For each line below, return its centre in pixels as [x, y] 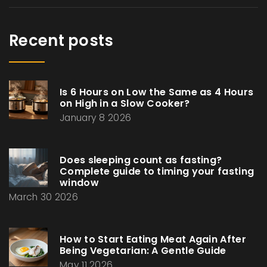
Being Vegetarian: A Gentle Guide [143, 251]
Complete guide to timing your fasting [157, 172]
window [79, 183]
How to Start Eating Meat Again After [153, 240]
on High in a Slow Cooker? [125, 104]
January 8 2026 [96, 118]
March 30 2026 [44, 197]
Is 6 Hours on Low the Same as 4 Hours [157, 92]
